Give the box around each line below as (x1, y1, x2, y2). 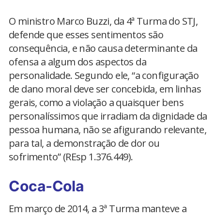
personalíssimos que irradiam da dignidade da (9, 109, 207, 123)
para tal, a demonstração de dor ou (9, 137, 160, 150)
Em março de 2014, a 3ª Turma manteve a (9, 202, 187, 215)
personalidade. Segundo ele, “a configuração (9, 69, 199, 82)
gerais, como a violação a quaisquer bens (9, 96, 184, 109)
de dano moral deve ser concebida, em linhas (9, 82, 201, 95)
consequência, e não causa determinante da (9, 42, 198, 55)
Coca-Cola (9, 177, 84, 195)
